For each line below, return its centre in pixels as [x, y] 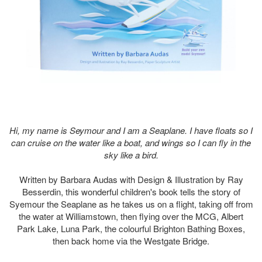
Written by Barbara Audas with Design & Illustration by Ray [131, 179]
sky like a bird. [131, 155]
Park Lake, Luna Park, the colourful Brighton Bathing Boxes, [131, 228]
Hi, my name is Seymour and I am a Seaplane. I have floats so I [131, 130]
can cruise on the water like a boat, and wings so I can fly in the [131, 142]
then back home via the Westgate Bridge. [131, 240]
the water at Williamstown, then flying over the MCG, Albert [131, 216]
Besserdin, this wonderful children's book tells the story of [131, 191]
